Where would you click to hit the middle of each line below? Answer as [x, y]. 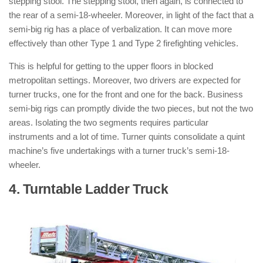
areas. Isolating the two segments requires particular [109, 122]
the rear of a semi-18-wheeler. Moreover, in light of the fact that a [131, 15]
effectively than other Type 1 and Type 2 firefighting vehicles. [124, 43]
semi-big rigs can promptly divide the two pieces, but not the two [131, 108]
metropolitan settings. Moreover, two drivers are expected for [125, 80]
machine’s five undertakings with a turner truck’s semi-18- [119, 151]
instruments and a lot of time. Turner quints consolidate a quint [127, 136]
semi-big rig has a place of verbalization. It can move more [120, 29]
